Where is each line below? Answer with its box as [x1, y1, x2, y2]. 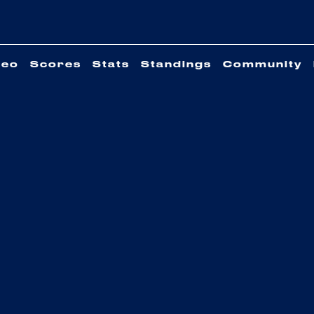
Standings [141, 60, 212, 69]
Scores [30, 60, 81, 69]
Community [223, 60, 302, 69]
